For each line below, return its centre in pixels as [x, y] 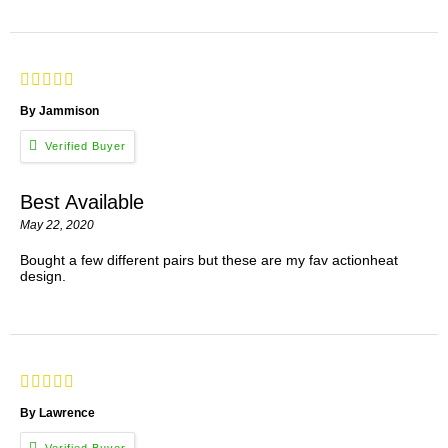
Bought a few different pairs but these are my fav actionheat [209, 259]
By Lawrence [57, 412]
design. [43, 275]
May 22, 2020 [57, 224]
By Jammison [59, 110]
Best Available [82, 201]
